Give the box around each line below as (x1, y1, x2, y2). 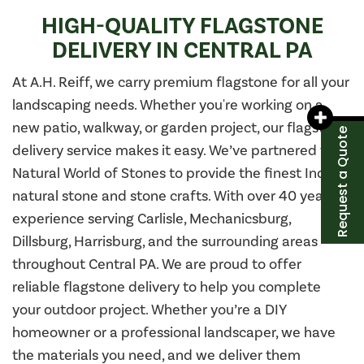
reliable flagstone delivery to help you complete (12, 278, 321, 296)
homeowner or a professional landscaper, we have (12, 323, 336, 341)
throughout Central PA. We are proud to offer (12, 255, 301, 273)
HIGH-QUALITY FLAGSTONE (41, 12, 323, 40)
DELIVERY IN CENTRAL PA (51, 37, 313, 64)
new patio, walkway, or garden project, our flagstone (12, 119, 349, 136)
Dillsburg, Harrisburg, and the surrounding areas (12, 232, 318, 250)
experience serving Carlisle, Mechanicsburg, (12, 210, 291, 227)
